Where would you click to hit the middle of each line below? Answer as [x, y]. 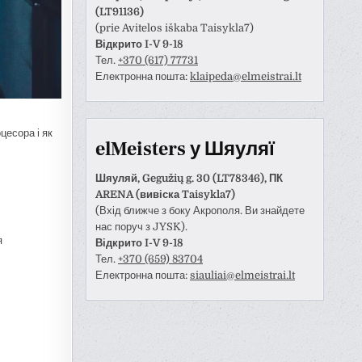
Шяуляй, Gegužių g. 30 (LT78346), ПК [189, 178]
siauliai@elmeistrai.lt [242, 275]
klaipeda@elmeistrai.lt [246, 77]
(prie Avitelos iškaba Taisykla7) [175, 28]
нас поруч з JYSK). [141, 227]
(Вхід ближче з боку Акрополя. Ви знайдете [200, 210]
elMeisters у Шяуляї [185, 149]
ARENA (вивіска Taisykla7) [165, 194]
